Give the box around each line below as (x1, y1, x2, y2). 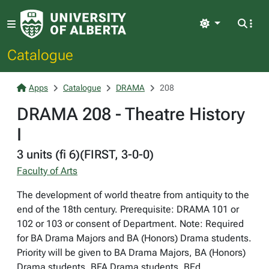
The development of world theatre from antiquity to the (17, 189, 249, 201)
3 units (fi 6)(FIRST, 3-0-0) (17, 147, 154, 162)
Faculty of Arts (17, 165, 77, 177)
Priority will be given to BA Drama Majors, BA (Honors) (17, 247, 246, 258)
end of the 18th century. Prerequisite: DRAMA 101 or (17, 204, 239, 215)
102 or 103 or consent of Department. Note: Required (17, 218, 244, 229)
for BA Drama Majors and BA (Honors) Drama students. (17, 232, 252, 244)
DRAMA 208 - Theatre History (17, 104, 245, 124)
